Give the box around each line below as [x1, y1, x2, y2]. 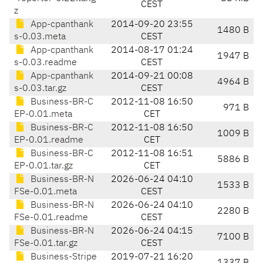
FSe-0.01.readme [14, 213, 88, 223]
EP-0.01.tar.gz [14, 161, 73, 171]
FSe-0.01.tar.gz [14, 239, 77, 249]
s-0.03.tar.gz [14, 84, 66, 94]
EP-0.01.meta [14, 110, 72, 120]
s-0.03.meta [14, 32, 66, 42]
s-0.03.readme [14, 58, 77, 68]
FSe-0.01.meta [14, 187, 77, 197]
